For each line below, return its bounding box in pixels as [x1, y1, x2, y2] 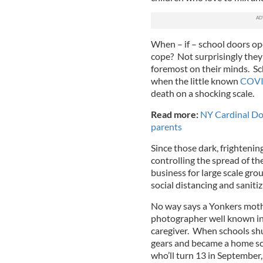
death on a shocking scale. [150, 87, 254, 99]
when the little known [150, 75, 240, 87]
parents [150, 121, 182, 133]
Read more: [150, 109, 200, 120]
